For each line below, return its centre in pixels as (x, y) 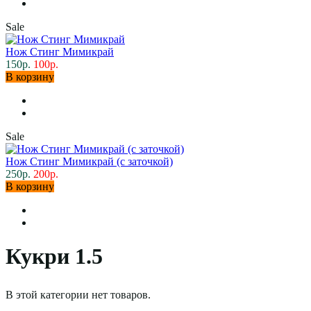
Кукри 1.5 (54, 257)
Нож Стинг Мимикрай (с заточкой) (89, 161)
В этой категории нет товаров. (78, 294)
